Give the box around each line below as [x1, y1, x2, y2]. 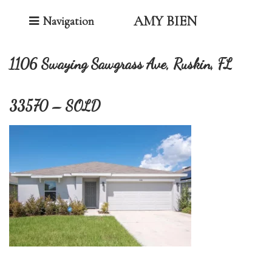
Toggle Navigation [62, 13, 148, 27]
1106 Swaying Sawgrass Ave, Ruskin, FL [9, 55, 232, 73]
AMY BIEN [134, 13, 197, 30]
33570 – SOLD [9, 97, 100, 115]
